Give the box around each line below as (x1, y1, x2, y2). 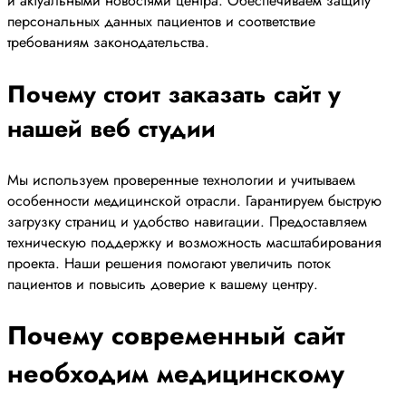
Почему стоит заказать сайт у (7, 76, 341, 111)
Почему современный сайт (7, 316, 345, 355)
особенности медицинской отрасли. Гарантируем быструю (7, 190, 382, 212)
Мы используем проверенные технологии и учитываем (7, 169, 355, 191)
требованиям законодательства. (7, 32, 209, 53)
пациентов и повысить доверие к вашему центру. (7, 274, 318, 295)
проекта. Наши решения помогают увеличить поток (7, 253, 331, 275)
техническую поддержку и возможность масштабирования (7, 232, 382, 254)
